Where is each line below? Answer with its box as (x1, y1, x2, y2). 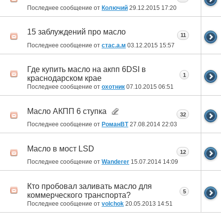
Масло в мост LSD (27, 144, 94, 153)
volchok (102, 200, 124, 207)
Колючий (102, 4, 128, 12)
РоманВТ (102, 121, 128, 128)
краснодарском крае (27, 74, 102, 83)
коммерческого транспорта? (27, 190, 131, 199)
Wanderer (102, 158, 129, 166)
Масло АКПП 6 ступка (27, 107, 107, 115)
